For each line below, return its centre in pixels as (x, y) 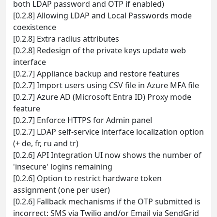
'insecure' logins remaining (63, 166)
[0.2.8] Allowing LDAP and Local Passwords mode (102, 15)
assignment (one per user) (62, 190)
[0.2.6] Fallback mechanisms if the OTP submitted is (107, 201)
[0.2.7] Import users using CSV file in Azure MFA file (106, 85)
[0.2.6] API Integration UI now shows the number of (107, 155)
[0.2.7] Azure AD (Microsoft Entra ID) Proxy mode (102, 97)
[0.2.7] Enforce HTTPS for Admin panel (83, 120)
